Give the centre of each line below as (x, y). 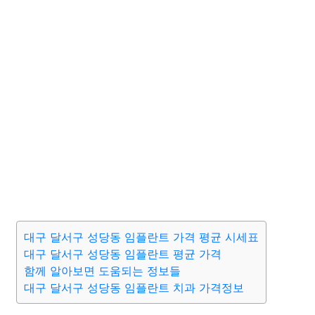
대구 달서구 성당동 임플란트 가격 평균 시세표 (141, 237)
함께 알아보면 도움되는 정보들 (102, 271)
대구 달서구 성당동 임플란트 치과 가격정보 (134, 288)
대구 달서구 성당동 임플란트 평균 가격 (123, 254)
